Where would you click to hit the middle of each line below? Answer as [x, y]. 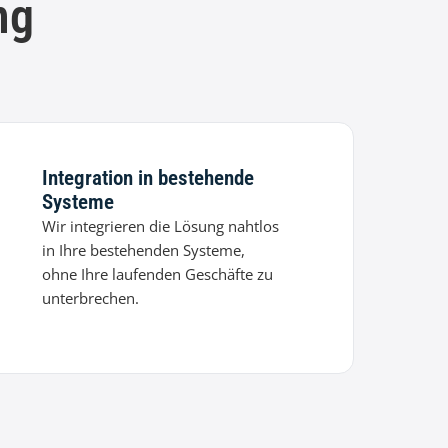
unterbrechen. [91, 298]
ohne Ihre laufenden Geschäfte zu [158, 274]
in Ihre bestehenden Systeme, [144, 250]
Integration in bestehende [148, 178]
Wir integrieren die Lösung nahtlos [161, 226]
